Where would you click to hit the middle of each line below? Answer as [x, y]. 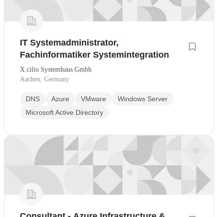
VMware [93, 99]
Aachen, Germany [45, 79]
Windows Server [143, 99]
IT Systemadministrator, [69, 43]
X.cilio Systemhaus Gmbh [56, 70]
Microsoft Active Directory [64, 113]
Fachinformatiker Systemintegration [94, 55]
